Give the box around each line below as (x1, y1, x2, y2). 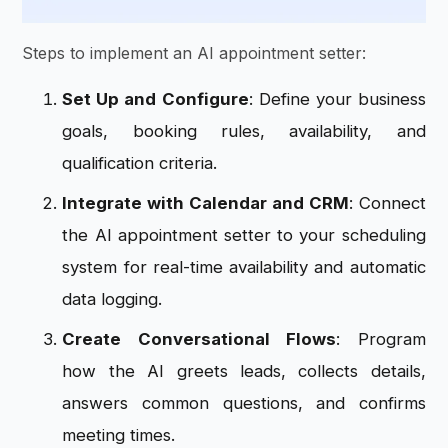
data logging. (62, 289, 163, 310)
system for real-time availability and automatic (62, 257, 426, 278)
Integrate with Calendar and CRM (62, 193, 349, 214)
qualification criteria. (62, 153, 218, 174)
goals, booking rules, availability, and (62, 121, 426, 142)
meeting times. (62, 425, 176, 446)
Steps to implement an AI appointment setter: (22, 43, 367, 64)
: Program (336, 329, 426, 350)
